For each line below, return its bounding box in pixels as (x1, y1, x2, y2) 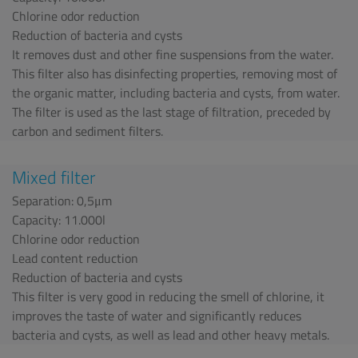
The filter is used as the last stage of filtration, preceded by (12, 102, 331, 121)
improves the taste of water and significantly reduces (12, 306, 301, 325)
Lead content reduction (12, 249, 138, 268)
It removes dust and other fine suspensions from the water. (12, 45, 333, 64)
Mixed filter (12, 164, 95, 191)
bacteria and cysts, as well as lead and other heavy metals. (12, 325, 329, 344)
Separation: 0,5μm (12, 191, 112, 210)
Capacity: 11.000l (12, 210, 105, 229)
